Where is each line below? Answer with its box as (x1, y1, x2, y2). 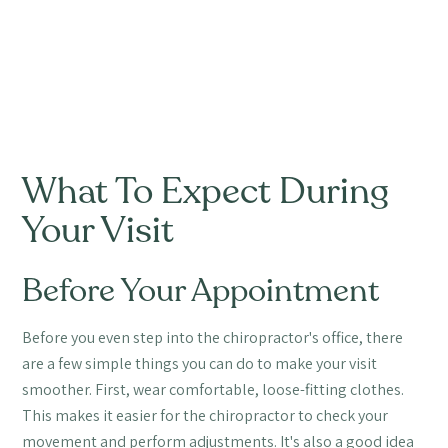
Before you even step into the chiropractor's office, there (22, 326, 404, 348)
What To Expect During (22, 166, 390, 216)
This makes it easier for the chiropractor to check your (22, 404, 389, 426)
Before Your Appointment (22, 268, 380, 313)
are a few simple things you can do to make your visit (22, 352, 378, 374)
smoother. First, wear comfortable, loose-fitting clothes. (22, 378, 405, 400)
